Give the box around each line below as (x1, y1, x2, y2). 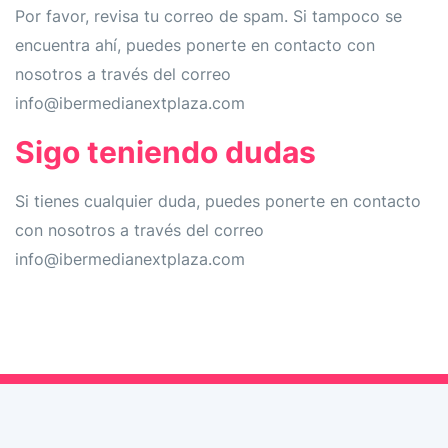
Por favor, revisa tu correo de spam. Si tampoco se (15, 5, 402, 26)
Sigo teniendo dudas (15, 133, 316, 170)
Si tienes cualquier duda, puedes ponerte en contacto (15, 190, 421, 211)
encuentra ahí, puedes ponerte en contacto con (15, 34, 375, 55)
